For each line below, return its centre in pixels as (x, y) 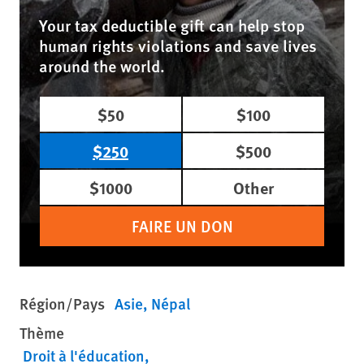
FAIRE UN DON (182, 226)
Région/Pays (62, 304)
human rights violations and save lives (178, 46)
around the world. (102, 66)
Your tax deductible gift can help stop (172, 26)
